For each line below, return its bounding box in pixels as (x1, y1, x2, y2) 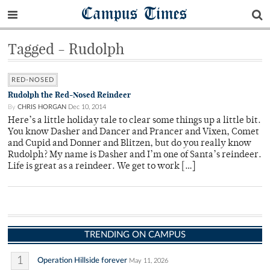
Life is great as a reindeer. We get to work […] (8, 162, 196, 171)
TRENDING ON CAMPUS (84, 230, 186, 239)
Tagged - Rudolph (8, 40, 124, 58)
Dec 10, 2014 (68, 104, 106, 110)
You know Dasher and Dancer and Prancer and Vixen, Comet (8, 128, 259, 137)
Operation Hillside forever (37, 256, 127, 265)
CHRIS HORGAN (17, 104, 66, 110)
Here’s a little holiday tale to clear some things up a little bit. (8, 116, 261, 125)
